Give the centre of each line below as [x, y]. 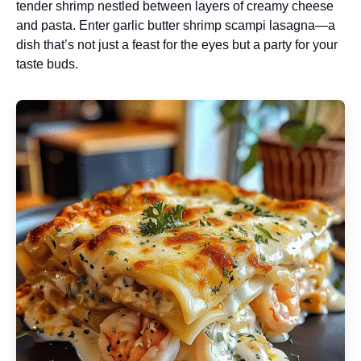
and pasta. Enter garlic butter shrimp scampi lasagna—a [176, 25]
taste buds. [47, 64]
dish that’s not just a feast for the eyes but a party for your [177, 45]
